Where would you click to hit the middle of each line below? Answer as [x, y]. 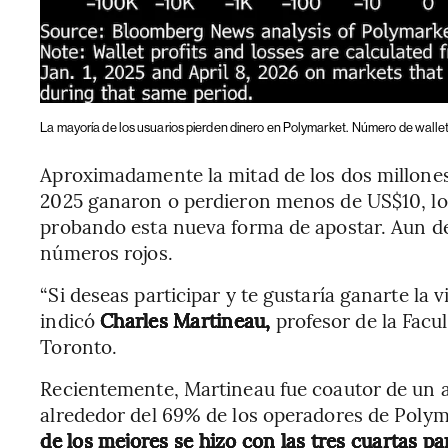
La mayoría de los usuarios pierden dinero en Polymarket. [194, 127]
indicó [67, 319]
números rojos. [106, 251]
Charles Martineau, [182, 319]
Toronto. [79, 345]
